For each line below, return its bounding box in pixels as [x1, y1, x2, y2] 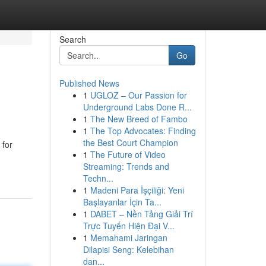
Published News [59, 77, 119, 89]
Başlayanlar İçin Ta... [83, 196, 161, 208]
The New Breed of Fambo [90, 113, 188, 125]
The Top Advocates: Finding [90, 125, 196, 137]
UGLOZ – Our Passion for [90, 89, 187, 101]
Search [59, 33, 86, 45]
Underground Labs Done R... [83, 101, 192, 113]
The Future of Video [90, 148, 166, 160]
